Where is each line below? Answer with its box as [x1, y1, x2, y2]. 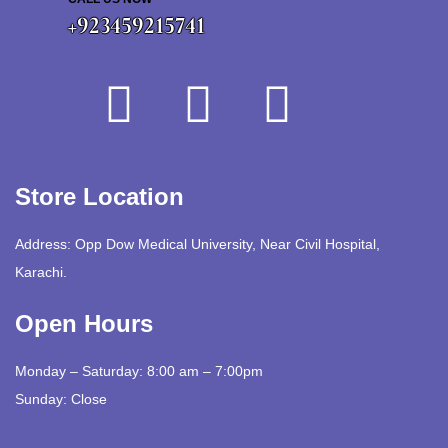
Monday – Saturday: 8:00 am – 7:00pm [15, 362, 263, 379]
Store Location [15, 182, 184, 210]
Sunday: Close [15, 390, 107, 407]
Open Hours [15, 309, 153, 337]
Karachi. [15, 263, 67, 280]
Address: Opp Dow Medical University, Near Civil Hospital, [15, 235, 380, 252]
